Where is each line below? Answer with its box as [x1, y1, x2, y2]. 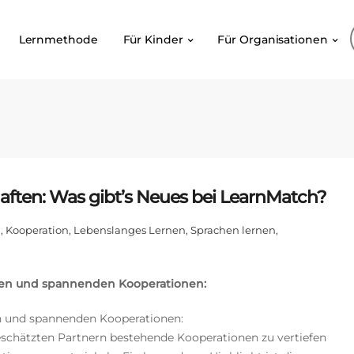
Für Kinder [122, 32, 183, 47]
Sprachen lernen [190, 224, 276, 236]
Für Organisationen [217, 32, 328, 47]
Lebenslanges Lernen [73, 224, 186, 236]
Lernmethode [18, 32, 98, 47]
